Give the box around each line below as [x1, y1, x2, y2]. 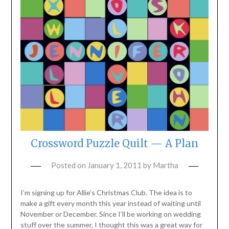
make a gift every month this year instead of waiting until [20, 199, 201, 208]
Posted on [51, 161, 87, 170]
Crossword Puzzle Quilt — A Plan [31, 137, 198, 150]
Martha [152, 161, 178, 170]
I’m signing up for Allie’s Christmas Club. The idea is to [20, 188, 192, 197]
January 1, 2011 [87, 161, 142, 170]
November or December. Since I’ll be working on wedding [20, 210, 201, 219]
